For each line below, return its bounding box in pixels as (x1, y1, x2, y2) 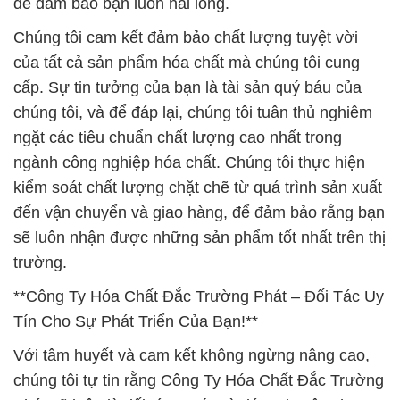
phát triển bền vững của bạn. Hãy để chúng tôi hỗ (13, 312, 366, 330)
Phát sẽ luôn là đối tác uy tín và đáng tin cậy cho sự (13, 287, 381, 305)
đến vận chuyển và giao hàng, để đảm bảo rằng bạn (13, 94, 385, 112)
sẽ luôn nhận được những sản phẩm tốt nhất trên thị (13, 119, 386, 137)
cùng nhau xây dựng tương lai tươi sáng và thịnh (13, 362, 362, 380)
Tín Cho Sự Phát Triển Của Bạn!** (13, 203, 258, 221)
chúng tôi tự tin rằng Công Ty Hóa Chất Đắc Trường (13, 262, 384, 280)
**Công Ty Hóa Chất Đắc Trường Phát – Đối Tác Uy (13, 178, 384, 196)
